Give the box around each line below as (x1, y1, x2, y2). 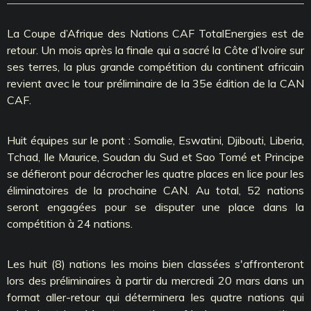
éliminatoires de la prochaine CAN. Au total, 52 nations (7, 183, 304, 197)
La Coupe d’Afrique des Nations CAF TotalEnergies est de (7, 26, 304, 40)
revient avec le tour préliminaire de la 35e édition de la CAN (7, 76, 304, 90)
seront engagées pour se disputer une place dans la (7, 199, 304, 214)
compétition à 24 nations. (7, 216, 135, 230)
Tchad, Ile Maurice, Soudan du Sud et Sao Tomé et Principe (7, 149, 304, 164)
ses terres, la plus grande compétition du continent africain (7, 59, 304, 74)
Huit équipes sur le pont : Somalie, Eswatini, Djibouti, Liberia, (7, 133, 304, 147)
